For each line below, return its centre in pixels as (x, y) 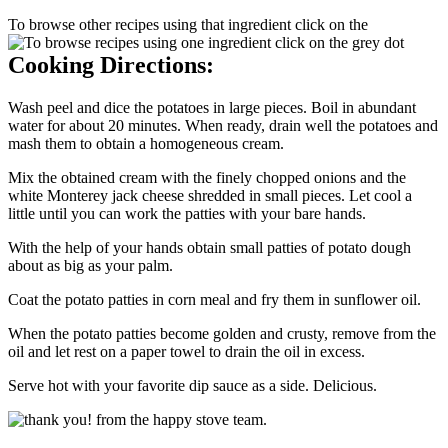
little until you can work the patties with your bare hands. (187, 214)
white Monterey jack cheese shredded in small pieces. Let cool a (210, 196)
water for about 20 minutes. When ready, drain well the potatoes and (223, 126)
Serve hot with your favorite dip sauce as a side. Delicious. (192, 386)
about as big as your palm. (90, 266)
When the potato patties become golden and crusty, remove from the (222, 334)
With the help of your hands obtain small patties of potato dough (209, 248)
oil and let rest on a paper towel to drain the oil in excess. (186, 352)
